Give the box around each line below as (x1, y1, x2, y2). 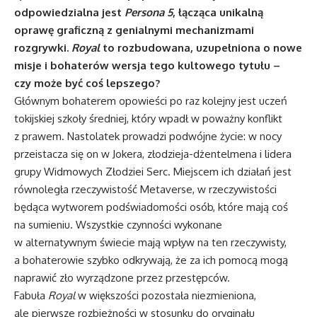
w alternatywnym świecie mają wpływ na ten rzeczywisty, (14, 235, 287, 249)
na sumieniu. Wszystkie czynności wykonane (14, 217, 222, 231)
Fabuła (14, 288, 48, 302)
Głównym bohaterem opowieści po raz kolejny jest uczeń (14, 93, 287, 108)
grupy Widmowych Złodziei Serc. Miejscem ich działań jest (14, 164, 292, 178)
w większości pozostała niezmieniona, (75, 288, 256, 302)
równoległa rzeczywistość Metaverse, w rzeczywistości (14, 182, 277, 196)
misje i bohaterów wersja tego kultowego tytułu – (14, 58, 280, 72)
